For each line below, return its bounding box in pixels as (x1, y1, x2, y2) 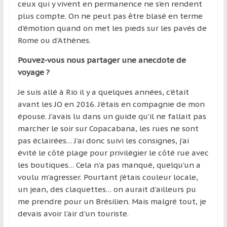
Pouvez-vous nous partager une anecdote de (17, 55, 186, 65)
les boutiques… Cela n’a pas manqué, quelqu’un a (17, 160, 201, 170)
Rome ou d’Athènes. (17, 35, 91, 45)
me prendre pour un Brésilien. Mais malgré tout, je (17, 196, 206, 206)
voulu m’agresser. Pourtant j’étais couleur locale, (17, 172, 198, 182)
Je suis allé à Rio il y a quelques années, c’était (17, 87, 189, 97)
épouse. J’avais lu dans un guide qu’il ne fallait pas (17, 111, 206, 121)
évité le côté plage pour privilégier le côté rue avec (17, 147, 209, 158)
